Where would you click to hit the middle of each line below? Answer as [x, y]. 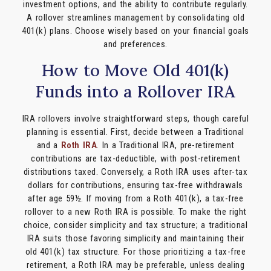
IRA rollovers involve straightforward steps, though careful [135, 118]
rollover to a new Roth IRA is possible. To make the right [135, 211]
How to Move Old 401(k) [135, 70]
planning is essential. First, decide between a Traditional [135, 132]
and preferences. [135, 44]
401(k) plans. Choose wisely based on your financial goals [135, 31]
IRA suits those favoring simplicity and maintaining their [135, 238]
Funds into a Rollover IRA [135, 91]
